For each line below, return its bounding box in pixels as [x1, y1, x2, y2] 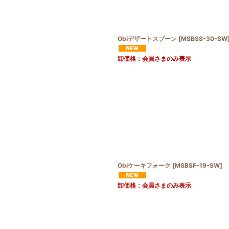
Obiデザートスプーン [118, 34, 177, 42]
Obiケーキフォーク [118, 161, 171, 169]
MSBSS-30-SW [181, 34, 227, 42]
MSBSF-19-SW [175, 161, 220, 169]
